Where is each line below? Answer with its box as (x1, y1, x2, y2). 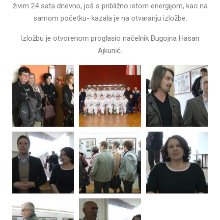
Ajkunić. (98, 46, 122, 55)
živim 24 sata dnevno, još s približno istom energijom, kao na (12, 1, 208, 10)
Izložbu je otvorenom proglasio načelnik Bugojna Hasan (21, 33, 199, 43)
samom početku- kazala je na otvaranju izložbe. (33, 13, 187, 23)
